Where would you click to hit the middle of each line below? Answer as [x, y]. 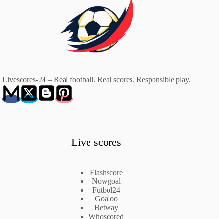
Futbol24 [106, 190]
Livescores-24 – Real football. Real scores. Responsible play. [96, 80]
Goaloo [106, 199]
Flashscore [106, 173]
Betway [106, 208]
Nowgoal [106, 181]
